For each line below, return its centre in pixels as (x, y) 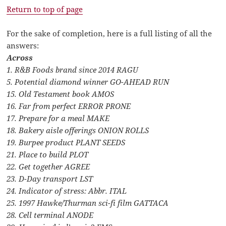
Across (20, 58)
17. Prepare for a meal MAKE (58, 118)
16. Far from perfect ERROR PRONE (69, 106)
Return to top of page (45, 9)
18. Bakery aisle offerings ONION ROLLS (78, 130)
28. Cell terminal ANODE (50, 215)
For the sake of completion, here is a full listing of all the (109, 34)
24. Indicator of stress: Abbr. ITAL (67, 191)
